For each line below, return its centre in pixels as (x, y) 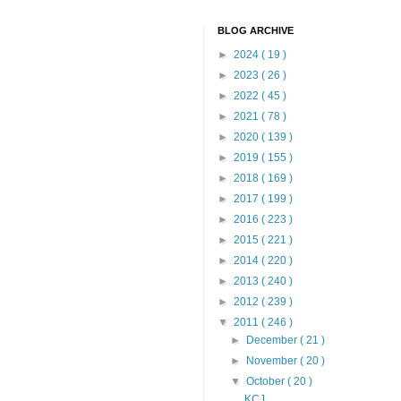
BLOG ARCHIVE (256, 30)
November (273, 360)
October (267, 381)
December (273, 340)
